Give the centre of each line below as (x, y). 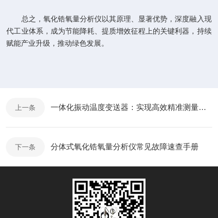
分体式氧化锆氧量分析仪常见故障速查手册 (125, 147)
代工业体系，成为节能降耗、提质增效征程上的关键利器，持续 (109, 31)
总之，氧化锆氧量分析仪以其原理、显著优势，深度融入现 (109, 19)
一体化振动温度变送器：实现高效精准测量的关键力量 (202, 107)
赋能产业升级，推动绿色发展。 (58, 43)
